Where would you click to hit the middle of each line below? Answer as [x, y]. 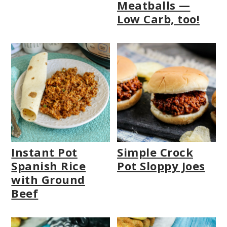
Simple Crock [155, 152]
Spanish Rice [49, 165]
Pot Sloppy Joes [161, 165]
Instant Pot [44, 152]
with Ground [48, 179]
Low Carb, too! [159, 19]
